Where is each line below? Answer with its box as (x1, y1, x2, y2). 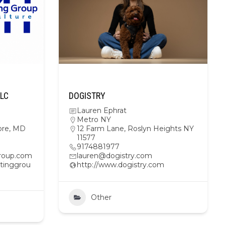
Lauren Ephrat (77, 106, 127, 115)
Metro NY (77, 115, 111, 124)
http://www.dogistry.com (77, 160, 164, 169)
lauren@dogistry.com (77, 151, 152, 160)
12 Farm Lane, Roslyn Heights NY (77, 124, 194, 133)
